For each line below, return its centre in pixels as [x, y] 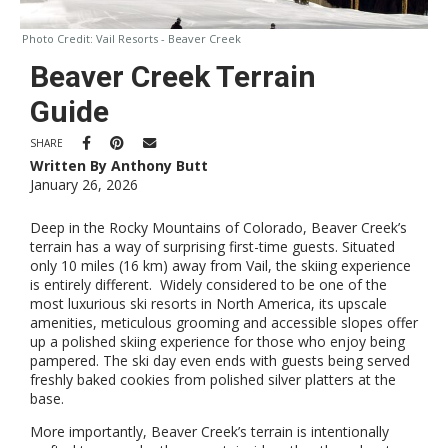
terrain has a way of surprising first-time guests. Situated [212, 246]
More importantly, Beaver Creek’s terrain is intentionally [209, 431]
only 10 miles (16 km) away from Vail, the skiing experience [220, 265]
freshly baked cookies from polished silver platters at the [213, 379]
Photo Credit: [57, 38]
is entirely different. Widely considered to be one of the [208, 284]
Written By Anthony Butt [119, 165]
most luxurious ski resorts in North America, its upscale [208, 303]
